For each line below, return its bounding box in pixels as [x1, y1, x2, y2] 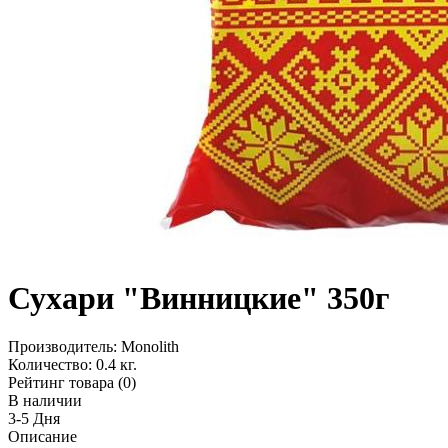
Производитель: [8, 338, 121, 356]
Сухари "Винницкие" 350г [8, 279, 390, 316]
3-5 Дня [8, 410, 60, 428]
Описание [8, 428, 77, 446]
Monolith [121, 338, 179, 356]
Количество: [8, 356, 96, 374]
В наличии [8, 392, 82, 410]
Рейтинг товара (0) [8, 374, 136, 392]
